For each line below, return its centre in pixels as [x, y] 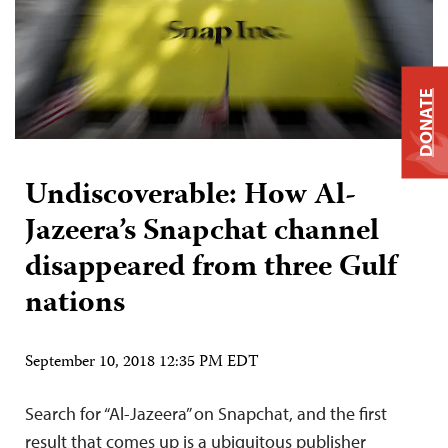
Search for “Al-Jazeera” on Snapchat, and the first [206, 414]
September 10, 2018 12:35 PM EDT [142, 363]
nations [75, 305]
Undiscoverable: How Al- [190, 197]
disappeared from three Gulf [211, 269]
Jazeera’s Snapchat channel [202, 233]
